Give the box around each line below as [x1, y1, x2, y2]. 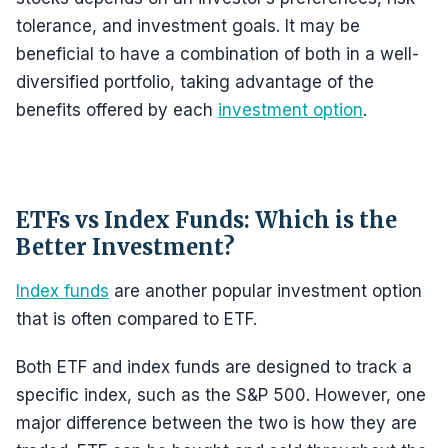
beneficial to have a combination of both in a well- [16, 44, 419, 64]
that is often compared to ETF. [16, 309, 257, 329]
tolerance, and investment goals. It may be [16, 16, 360, 36]
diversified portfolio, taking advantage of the [16, 72, 374, 92]
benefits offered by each [16, 100, 218, 120]
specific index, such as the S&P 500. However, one [16, 385, 426, 405]
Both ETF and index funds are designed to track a [16, 357, 412, 377]
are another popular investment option [109, 281, 422, 301]
